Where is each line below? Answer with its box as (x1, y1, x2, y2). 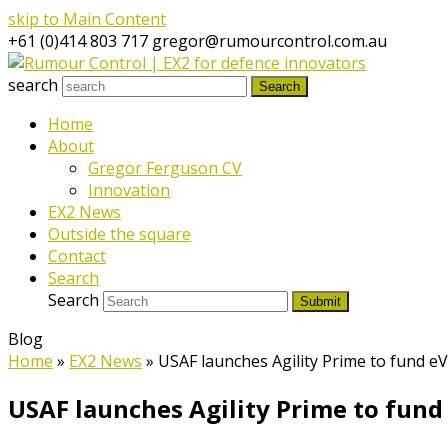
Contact (48, 245, 106, 267)
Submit (300, 294, 341, 309)
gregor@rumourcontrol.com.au (152, 30, 387, 52)
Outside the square (48, 223, 191, 245)
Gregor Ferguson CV (88, 157, 242, 179)
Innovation (88, 179, 170, 201)
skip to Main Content (8, 8, 166, 30)
